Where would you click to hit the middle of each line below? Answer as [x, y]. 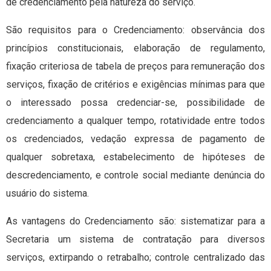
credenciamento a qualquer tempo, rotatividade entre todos [135, 121]
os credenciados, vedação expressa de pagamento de [135, 139]
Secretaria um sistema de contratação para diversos [135, 240]
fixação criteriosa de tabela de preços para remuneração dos [135, 67]
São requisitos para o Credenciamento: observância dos [135, 30]
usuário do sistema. [47, 194]
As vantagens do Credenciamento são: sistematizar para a [135, 221]
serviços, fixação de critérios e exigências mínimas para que [135, 85]
